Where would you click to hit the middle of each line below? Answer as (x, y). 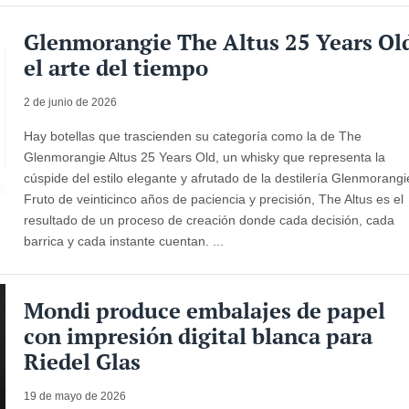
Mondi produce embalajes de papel (205, 310)
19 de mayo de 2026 (75, 396)
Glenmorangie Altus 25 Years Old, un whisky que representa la (205, 157)
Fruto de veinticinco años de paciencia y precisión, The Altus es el (214, 199)
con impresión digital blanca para (199, 336)
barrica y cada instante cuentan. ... (124, 241)
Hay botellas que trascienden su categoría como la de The (193, 136)
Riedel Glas (83, 361)
